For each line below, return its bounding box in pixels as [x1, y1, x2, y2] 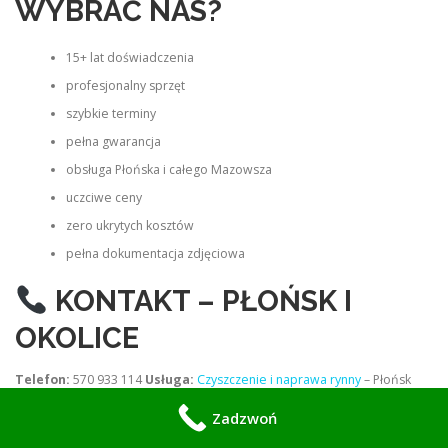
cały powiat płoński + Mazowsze [63, 390, 251, 408]
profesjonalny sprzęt [65, 77, 185, 95]
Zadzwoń [211, 408, 277, 428]
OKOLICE [15, 320, 139, 355]
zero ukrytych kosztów [65, 217, 194, 235]
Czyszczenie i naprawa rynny [197, 370, 361, 388]
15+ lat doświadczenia [65, 49, 194, 67]
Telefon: [15, 370, 70, 388]
